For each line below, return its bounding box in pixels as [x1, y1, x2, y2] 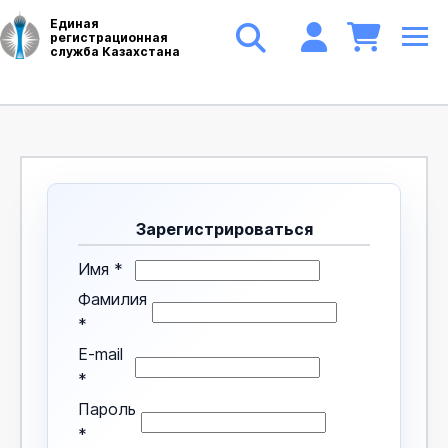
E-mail [78, 343, 123, 364]
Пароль [78, 398, 136, 419]
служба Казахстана [50, 44, 180, 59]
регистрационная [50, 30, 168, 45]
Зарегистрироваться [135, 219, 313, 239]
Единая [50, 16, 99, 31]
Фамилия [78, 288, 147, 309]
